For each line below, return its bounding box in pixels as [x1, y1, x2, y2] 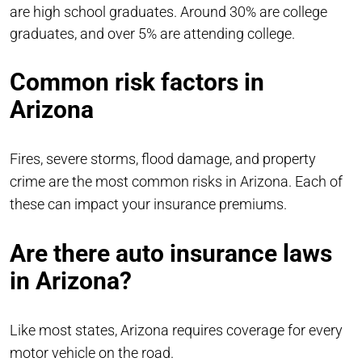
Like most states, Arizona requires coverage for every [10, 321, 343, 339]
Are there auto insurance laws [10, 238, 332, 267]
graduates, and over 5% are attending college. [10, 24, 298, 42]
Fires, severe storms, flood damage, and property [10, 149, 316, 167]
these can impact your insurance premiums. [10, 195, 290, 213]
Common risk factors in [10, 67, 264, 96]
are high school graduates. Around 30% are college [10, 2, 327, 20]
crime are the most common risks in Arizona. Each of [10, 172, 343, 190]
